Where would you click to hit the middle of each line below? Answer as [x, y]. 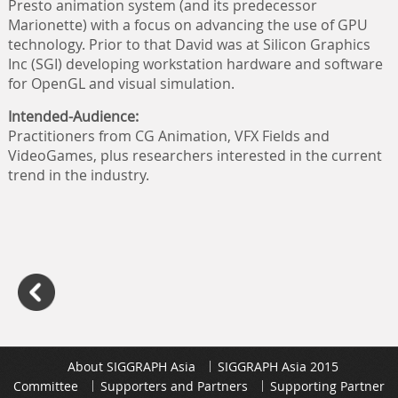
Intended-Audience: [73, 116]
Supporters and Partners [174, 386]
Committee [46, 386]
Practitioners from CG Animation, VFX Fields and [168, 135]
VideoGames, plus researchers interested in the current [195, 155]
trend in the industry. [78, 175]
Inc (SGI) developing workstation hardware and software [195, 64]
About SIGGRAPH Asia [131, 366]
